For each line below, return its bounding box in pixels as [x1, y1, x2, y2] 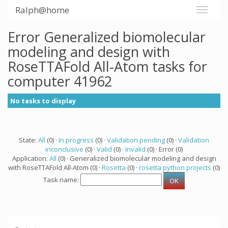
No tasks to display [10, 96, 76, 105]
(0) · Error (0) [146, 145, 183, 154]
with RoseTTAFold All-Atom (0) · [8, 163, 102, 172]
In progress [59, 135, 94, 145]
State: [19, 135, 38, 145]
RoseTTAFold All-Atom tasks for [8, 57, 207, 76]
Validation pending [107, 135, 165, 145]
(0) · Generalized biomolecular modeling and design [56, 154, 216, 163]
